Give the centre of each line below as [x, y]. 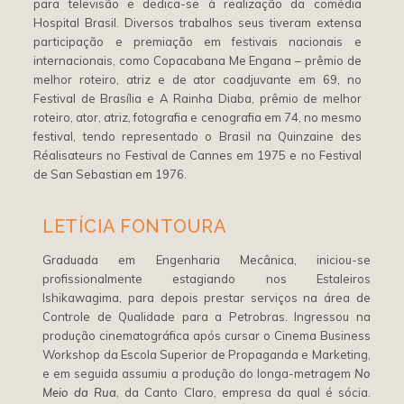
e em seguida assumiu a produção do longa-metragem [198, 373]
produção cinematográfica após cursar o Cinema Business [207, 335]
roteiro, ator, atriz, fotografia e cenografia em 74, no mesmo [197, 117]
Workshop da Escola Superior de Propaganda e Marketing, [207, 354]
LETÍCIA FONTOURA [135, 226]
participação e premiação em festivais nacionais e [197, 41]
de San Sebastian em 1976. [110, 174]
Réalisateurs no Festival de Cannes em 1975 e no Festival [197, 155]
